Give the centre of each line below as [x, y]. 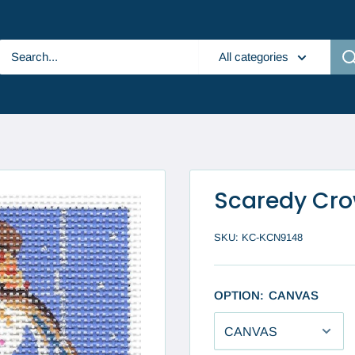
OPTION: [240, 295]
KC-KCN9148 [272, 237]
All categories [254, 57]
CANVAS [294, 295]
